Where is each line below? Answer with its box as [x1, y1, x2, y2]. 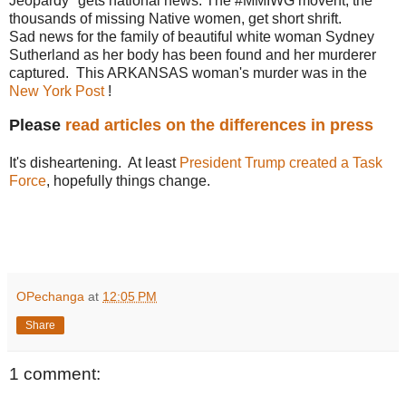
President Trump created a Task [179, 154, 382, 170]
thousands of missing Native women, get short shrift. [9, 10, 342, 26]
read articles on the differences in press [65, 115, 382, 134]
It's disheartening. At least [9, 154, 179, 170]
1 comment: [9, 364, 101, 384]
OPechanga [16, 289, 84, 304]
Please [9, 115, 65, 134]
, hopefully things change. [46, 172, 214, 188]
